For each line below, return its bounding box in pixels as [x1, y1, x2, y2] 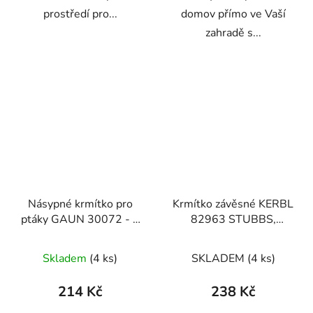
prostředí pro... [43, 6, 117, 22]
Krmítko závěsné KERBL [173, 196, 293, 212]
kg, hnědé [55, 227, 105, 243]
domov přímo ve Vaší [180, 6, 286, 22]
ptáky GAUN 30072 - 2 [20, 212, 140, 228]
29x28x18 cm [198, 227, 268, 243]
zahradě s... [205, 24, 261, 41]
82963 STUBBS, [190, 212, 276, 228]
